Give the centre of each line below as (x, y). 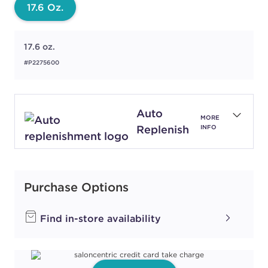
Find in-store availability (99, 219)
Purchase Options (76, 187)
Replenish (162, 130)
